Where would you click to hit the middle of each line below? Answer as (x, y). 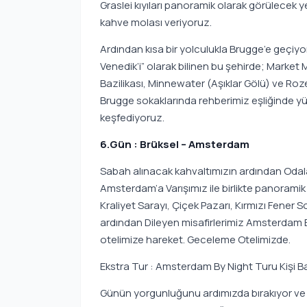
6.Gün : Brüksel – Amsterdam (175, 144)
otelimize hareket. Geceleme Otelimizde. (195, 240)
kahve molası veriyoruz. (156, 22)
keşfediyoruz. (132, 118)
